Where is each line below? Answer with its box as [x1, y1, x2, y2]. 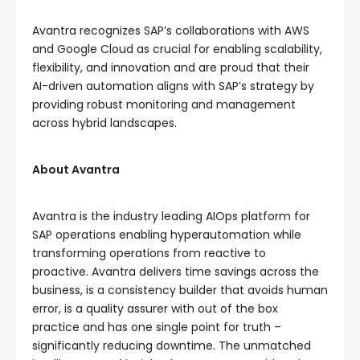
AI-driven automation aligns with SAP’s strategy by [32, 77, 314, 94]
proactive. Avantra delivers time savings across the [32, 263, 319, 280]
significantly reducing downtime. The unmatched [32, 337, 311, 354]
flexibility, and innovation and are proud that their [32, 59, 309, 76]
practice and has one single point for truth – [32, 318, 281, 335]
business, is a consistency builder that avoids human [32, 281, 328, 298]
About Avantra [32, 161, 120, 178]
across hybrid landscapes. [32, 114, 180, 131]
